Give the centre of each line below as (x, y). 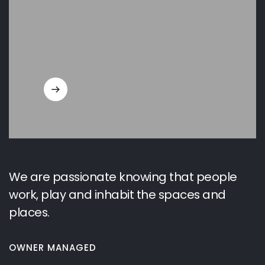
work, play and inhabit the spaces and (117, 195)
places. (29, 212)
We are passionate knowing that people (123, 177)
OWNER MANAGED (53, 248)
